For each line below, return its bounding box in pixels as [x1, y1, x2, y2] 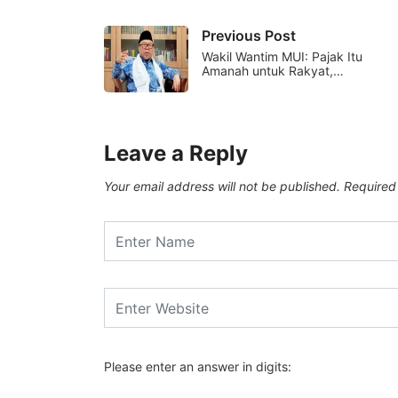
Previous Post [202, 27, 296, 45]
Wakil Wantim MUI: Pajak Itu [202, 49, 362, 65]
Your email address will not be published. [104, 179, 340, 195]
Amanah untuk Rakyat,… [202, 63, 344, 79]
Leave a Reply [104, 140, 248, 167]
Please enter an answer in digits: [104, 359, 291, 375]
